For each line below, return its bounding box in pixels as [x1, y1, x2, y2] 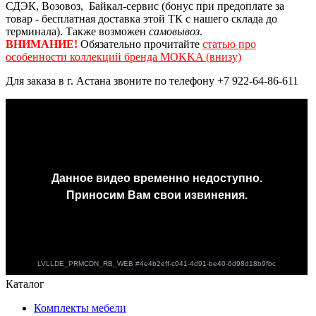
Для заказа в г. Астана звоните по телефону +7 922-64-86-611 [6, 74, 298, 87]
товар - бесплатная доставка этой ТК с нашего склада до [6, 12, 277, 25]
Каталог [6, 277, 44, 290]
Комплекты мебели [34, 301, 126, 314]
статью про [202, 37, 256, 50]
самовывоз [149, 25, 200, 37]
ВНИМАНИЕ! [6, 37, 78, 50]
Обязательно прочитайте [78, 37, 202, 50]
